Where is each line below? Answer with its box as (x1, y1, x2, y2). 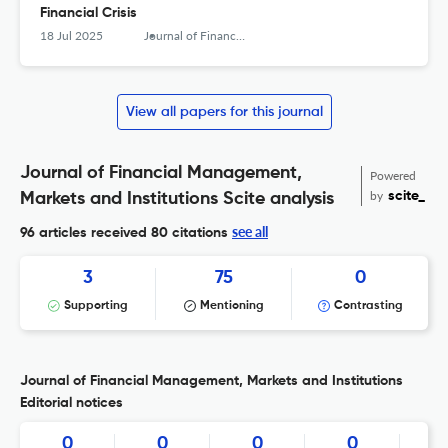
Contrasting (333, 300, 403, 313)
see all (232, 223, 268, 241)
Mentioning (200, 300, 264, 313)
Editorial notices (20, 396, 123, 411)
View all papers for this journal (125, 105, 323, 120)
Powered (370, 168, 417, 184)
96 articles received (20, 226, 147, 241)
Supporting (64, 300, 128, 313)
